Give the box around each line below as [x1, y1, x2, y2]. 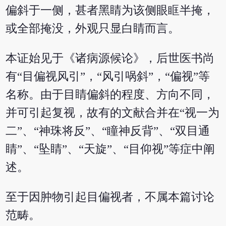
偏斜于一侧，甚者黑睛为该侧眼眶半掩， [6, 4, 215, 17]
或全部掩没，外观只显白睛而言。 [6, 22, 180, 35]
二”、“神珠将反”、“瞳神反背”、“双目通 [6, 124, 210, 137]
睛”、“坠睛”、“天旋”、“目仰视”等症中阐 [6, 142, 215, 155]
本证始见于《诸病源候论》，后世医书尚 [6, 51, 215, 65]
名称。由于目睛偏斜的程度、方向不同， [6, 88, 215, 101]
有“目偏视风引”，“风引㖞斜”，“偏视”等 [6, 70, 210, 83]
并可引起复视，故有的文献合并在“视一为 [6, 106, 220, 119]
